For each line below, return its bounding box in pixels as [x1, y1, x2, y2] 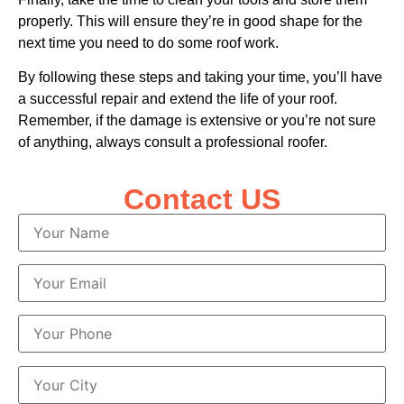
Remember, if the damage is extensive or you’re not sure [18, 113, 376, 129]
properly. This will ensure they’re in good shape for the [18, 13, 363, 29]
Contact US [124, 182, 280, 216]
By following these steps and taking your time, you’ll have [18, 69, 382, 86]
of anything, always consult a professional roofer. [18, 134, 327, 151]
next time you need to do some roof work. [18, 34, 279, 50]
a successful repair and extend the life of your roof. [18, 91, 337, 107]
